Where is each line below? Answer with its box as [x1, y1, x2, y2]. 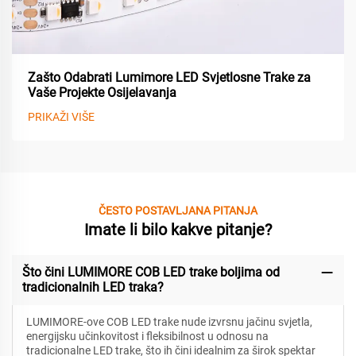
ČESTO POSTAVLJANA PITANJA [99, 203, 257, 217]
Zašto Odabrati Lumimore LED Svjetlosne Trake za [28, 69, 311, 85]
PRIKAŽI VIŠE [28, 110, 95, 123]
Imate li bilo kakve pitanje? [84, 219, 272, 239]
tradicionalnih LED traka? [21, 280, 164, 296]
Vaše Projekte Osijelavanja [28, 84, 176, 100]
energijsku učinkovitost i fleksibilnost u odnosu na [25, 330, 269, 343]
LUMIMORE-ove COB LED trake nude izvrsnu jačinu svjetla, [25, 315, 312, 329]
